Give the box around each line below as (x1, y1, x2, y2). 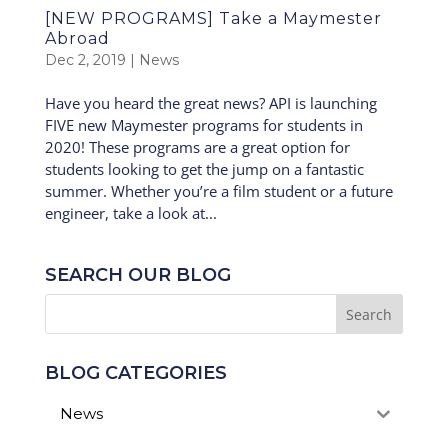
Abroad (44, 28, 110, 48)
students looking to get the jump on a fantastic (44, 158, 364, 179)
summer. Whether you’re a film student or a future (44, 180, 393, 201)
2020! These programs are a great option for (44, 136, 350, 157)
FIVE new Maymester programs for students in (44, 114, 363, 135)
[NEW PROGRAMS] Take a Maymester (44, 8, 382, 28)
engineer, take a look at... (44, 202, 217, 223)
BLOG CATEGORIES (44, 361, 227, 384)
